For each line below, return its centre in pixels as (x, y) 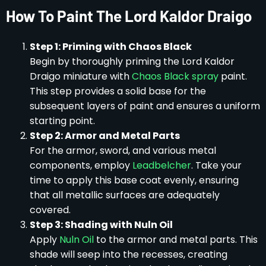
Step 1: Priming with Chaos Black (111, 47)
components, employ (81, 166)
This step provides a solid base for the (118, 91)
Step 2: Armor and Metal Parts (105, 136)
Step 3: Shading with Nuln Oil (101, 225)
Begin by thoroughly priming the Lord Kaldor (132, 62)
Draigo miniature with (81, 77)
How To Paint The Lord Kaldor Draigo (129, 16)
